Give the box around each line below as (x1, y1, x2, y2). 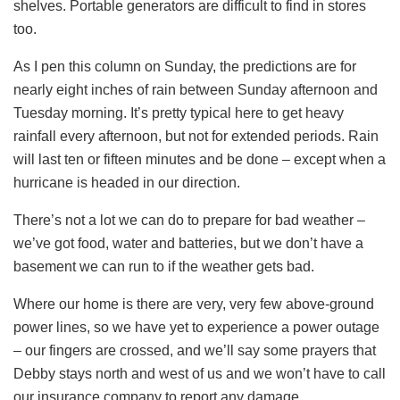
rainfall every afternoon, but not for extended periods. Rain (13, 128, 379, 144)
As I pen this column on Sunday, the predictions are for (13, 58, 356, 74)
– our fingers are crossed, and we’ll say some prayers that (13, 342, 376, 358)
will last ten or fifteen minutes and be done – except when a (13, 151, 386, 167)
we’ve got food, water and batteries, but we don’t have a (13, 235, 363, 251)
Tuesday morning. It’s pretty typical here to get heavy (13, 104, 344, 121)
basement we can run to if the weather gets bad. (13, 258, 314, 274)
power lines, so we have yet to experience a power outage (13, 319, 379, 335)
